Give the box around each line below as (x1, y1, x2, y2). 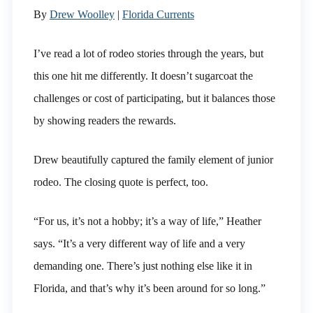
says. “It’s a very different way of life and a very (33, 237, 245, 249)
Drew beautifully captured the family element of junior (33, 153, 273, 166)
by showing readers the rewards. (33, 114, 176, 126)
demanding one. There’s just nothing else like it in (33, 259, 252, 272)
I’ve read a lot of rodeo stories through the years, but (33, 47, 263, 59)
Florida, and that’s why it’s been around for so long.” (33, 282, 265, 294)
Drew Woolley (49, 8, 115, 20)
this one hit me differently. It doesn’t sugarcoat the (33, 69, 253, 82)
